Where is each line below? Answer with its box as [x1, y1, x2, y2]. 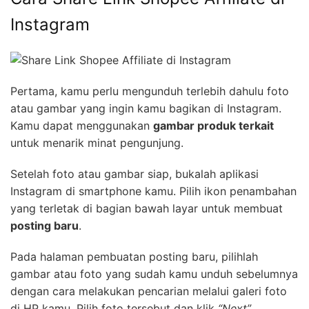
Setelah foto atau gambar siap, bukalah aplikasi [10, 167, 259, 181]
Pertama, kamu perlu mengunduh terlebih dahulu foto [10, 84, 289, 98]
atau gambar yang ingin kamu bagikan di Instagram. [10, 101, 281, 115]
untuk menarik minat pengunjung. [10, 136, 183, 150]
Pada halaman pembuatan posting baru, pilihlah [10, 250, 258, 263]
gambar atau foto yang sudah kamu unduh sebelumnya [10, 267, 298, 281]
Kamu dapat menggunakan [10, 119, 153, 132]
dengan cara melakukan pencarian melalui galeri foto [10, 284, 287, 298]
